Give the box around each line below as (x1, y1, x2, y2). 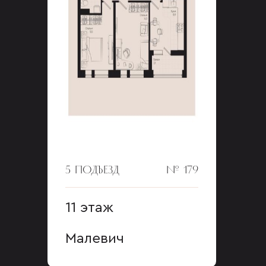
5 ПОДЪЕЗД (65, 162, 119, 177)
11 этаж (65, 201, 113, 215)
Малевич (65, 232, 124, 246)
